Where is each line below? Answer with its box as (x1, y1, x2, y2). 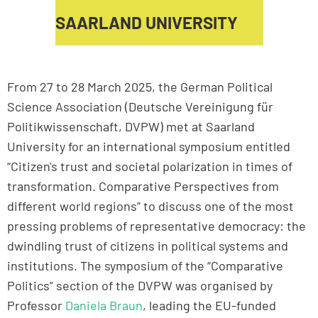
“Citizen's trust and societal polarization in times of (7, 158, 292, 174)
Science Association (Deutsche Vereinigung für (7, 99, 273, 114)
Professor (7, 297, 65, 313)
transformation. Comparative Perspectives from (7, 178, 279, 194)
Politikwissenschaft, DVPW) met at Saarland (7, 119, 255, 134)
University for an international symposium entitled (7, 138, 290, 154)
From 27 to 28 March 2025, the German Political (7, 79, 273, 94)
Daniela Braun (65, 297, 143, 313)
